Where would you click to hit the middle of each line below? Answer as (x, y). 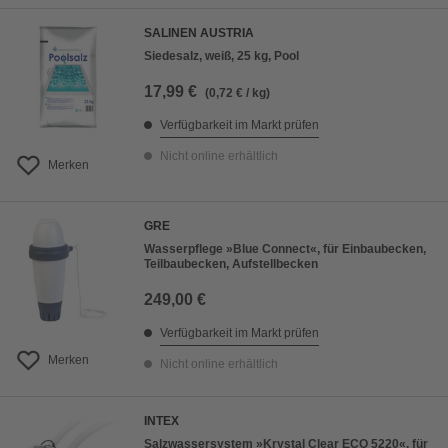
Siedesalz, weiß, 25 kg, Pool (221, 56)
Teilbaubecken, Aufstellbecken (231, 264)
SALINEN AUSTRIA (199, 33)
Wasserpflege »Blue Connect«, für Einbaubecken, (285, 249)
